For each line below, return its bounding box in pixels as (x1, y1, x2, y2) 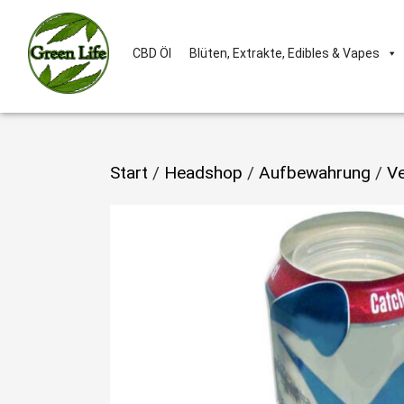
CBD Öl (133, 45, 171, 60)
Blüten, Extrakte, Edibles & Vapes (189, 45, 380, 60)
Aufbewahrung (259, 162, 371, 183)
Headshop (164, 162, 243, 183)
